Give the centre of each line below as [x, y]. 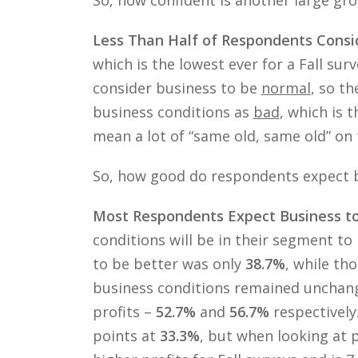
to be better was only [169, 263]
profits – [124, 311]
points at [126, 335]
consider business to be [177, 88]
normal [286, 88]
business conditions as [173, 111]
